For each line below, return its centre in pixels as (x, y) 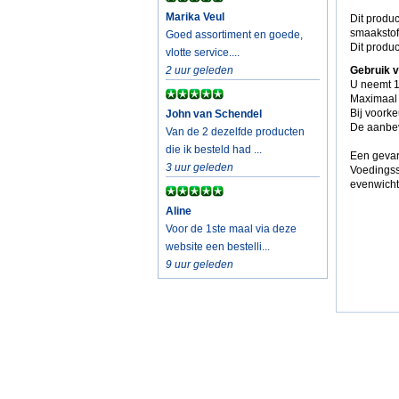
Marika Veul (195, 17)
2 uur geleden (199, 70)
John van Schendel (214, 114)
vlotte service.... (203, 53)
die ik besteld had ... (214, 150)
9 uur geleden (199, 265)
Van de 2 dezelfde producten (235, 132)
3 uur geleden (199, 167)
